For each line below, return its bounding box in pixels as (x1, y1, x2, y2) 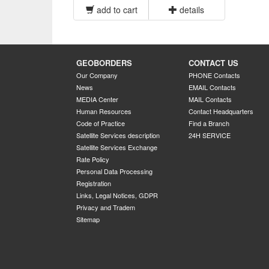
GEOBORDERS (76, 56, 132, 68)
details (177, 3, 204, 16)
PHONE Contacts (188, 70, 240, 80)
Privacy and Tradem (76, 202, 135, 212)
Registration (76, 178, 111, 188)
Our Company (76, 70, 118, 80)
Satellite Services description (76, 130, 160, 140)
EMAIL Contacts (188, 82, 236, 92)
